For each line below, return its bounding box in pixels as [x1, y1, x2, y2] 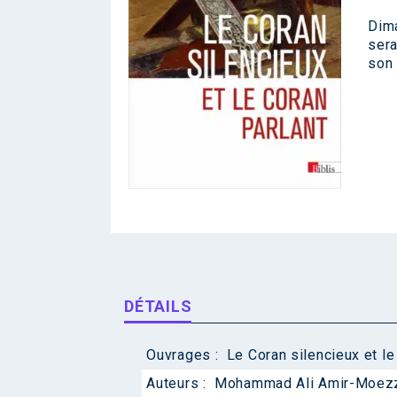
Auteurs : [146, 375, 211, 393]
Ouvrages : [146, 346, 223, 364]
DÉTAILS [124, 297, 192, 316]
